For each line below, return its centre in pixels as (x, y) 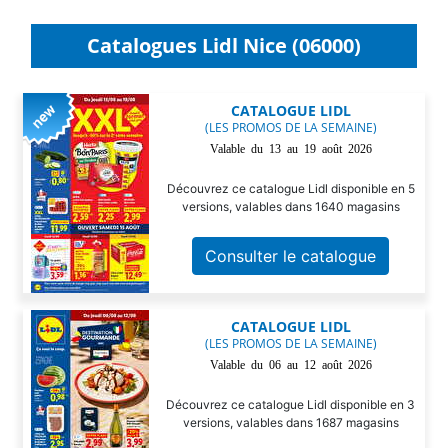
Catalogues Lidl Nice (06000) (224, 45)
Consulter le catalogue (291, 255)
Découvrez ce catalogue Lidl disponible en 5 (290, 188)
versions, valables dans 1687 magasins (290, 422)
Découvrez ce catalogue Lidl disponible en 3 (291, 404)
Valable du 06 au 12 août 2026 (290, 363)
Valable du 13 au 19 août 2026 (290, 147)
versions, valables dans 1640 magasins (290, 206)
